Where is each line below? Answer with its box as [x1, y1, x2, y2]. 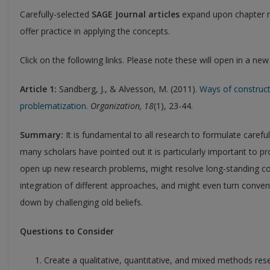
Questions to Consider [20, 225, 114, 237]
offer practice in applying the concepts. [20, 25, 170, 37]
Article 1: [20, 83, 57, 95]
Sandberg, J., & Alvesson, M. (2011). [57, 83, 199, 95]
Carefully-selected [20, 8, 92, 20]
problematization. [20, 99, 88, 111]
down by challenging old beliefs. [20, 196, 143, 208]
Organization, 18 [90, 99, 154, 111]
